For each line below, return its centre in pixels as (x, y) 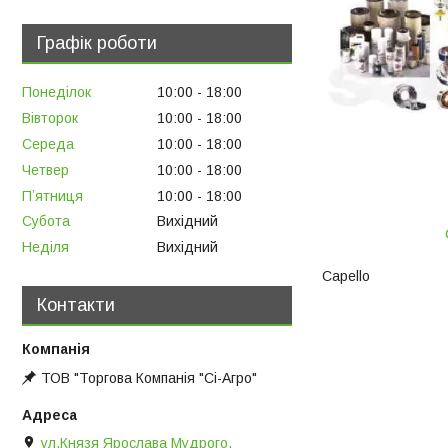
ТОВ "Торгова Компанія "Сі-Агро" (149, 378)
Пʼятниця (52, 195)
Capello (346, 275)
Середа (48, 143)
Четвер (45, 169)
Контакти (76, 305)
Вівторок (50, 118)
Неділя (45, 247)
